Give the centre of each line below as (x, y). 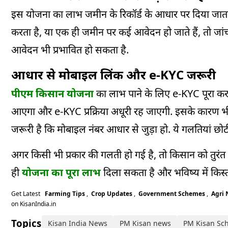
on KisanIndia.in (34, 204)
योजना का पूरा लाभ (61, 173)
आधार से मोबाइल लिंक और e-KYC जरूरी (113, 75)
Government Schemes (172, 194)
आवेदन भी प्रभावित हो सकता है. (70, 50)
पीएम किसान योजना (52, 94)
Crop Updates (112, 194)
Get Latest (27, 194)
